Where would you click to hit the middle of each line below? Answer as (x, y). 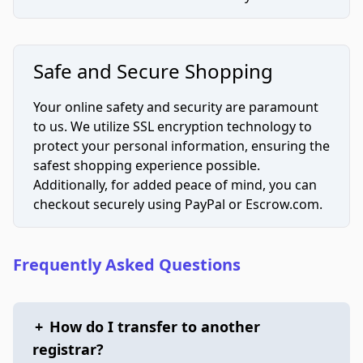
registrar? (68, 349)
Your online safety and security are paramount (176, 107)
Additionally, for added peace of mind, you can (175, 185)
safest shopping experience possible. (147, 165)
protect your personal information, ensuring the (181, 146)
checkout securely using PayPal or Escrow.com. (178, 204)
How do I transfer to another (155, 327)
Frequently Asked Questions (127, 265)
